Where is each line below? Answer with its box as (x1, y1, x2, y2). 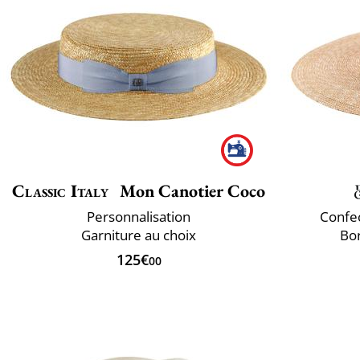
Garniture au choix (81, 225, 196, 244)
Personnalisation (87, 207, 190, 226)
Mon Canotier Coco (115, 178, 265, 202)
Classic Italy (12, 178, 108, 202)
